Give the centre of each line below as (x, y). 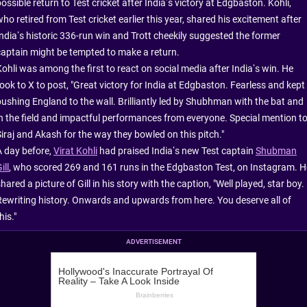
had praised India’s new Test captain (176, 151)
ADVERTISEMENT (153, 242)
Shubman (276, 151)
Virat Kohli (75, 151)
